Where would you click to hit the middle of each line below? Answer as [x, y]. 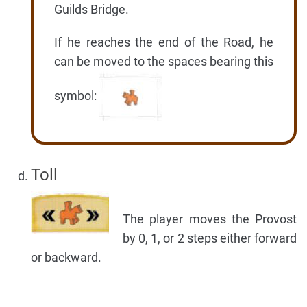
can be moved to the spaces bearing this [164, 61]
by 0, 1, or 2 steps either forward [210, 238]
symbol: [77, 96]
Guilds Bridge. [91, 9]
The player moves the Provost [210, 219]
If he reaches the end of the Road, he [164, 42]
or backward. [66, 257]
